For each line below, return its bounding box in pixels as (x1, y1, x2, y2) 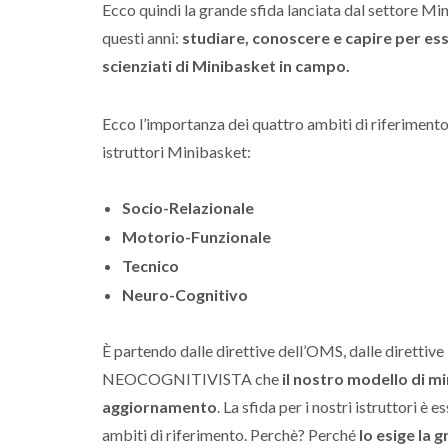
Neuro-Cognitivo (122, 285, 248, 305)
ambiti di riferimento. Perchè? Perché (102, 425, 359, 445)
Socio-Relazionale (122, 198, 254, 218)
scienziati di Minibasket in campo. (102, 56, 350, 76)
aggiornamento (102, 397, 217, 417)
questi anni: (102, 28, 182, 48)
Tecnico (122, 256, 179, 276)
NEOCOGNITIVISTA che (102, 369, 282, 389)
